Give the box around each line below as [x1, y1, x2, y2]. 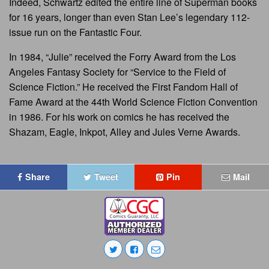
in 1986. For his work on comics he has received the [9, 110, 229, 124]
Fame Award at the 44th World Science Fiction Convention [9, 95, 258, 109]
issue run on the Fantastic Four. [9, 25, 142, 40]
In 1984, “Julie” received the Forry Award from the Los [9, 50, 236, 64]
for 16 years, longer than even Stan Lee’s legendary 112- [9, 10, 250, 25]
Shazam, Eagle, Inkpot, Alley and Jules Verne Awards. [9, 125, 240, 139]
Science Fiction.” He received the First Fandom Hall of [9, 80, 238, 94]
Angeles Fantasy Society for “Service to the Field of [9, 65, 226, 79]
